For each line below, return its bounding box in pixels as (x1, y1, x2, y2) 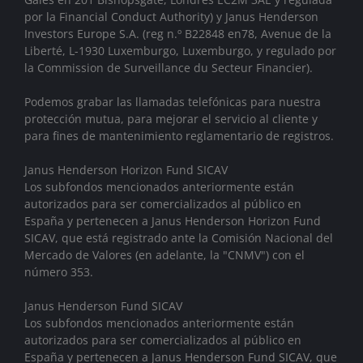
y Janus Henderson (216, 8, 318, 24)
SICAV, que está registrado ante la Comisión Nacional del (24, 229, 333, 246)
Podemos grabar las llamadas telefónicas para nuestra (24, 93, 321, 109)
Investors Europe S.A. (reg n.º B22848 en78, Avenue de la (24, 25, 331, 41)
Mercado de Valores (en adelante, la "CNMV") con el (24, 246, 305, 263)
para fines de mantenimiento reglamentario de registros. (24, 127, 334, 143)
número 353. (24, 263, 93, 280)
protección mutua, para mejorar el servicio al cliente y (24, 110, 318, 126)
